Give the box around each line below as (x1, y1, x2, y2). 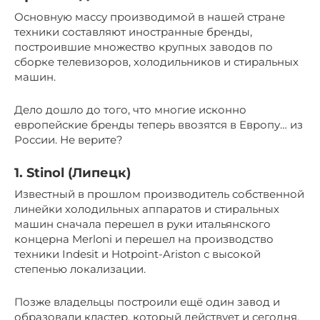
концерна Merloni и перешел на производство (14, 231, 274, 246)
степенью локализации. (14, 261, 146, 276)
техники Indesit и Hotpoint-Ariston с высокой (14, 246, 261, 261)
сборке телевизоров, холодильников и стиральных (14, 54, 299, 69)
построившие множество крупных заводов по (14, 39, 273, 54)
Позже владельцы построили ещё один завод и (14, 294, 280, 309)
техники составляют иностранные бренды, (14, 24, 252, 39)
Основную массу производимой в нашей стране (14, 9, 285, 24)
